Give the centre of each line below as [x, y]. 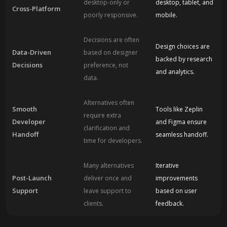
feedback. [169, 203]
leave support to [108, 191]
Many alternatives [109, 165]
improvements [176, 178]
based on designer [111, 52]
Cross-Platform [36, 8]
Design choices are [182, 46]
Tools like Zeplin [179, 109]
